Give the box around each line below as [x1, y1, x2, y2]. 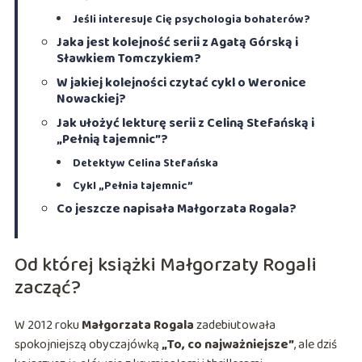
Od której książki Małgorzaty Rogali [14, 250, 317, 282]
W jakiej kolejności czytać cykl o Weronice [56, 73, 306, 94]
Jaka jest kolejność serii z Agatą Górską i [56, 32, 298, 53]
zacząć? [14, 272, 81, 305]
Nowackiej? [56, 89, 126, 110]
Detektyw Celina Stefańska [72, 154, 218, 173]
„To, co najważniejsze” [161, 335, 294, 356]
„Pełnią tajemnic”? [56, 129, 168, 150]
